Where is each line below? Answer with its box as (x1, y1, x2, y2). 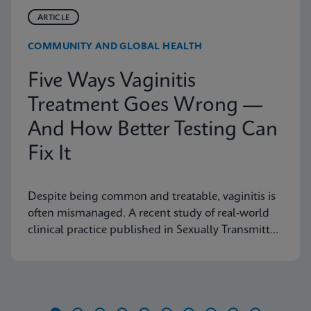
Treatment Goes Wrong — (28, 96, 262, 117)
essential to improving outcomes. (28, 258, 196, 270)
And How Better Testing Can (28, 120, 278, 141)
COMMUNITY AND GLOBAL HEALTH (28, 42, 203, 52)
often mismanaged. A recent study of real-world (28, 208, 269, 220)
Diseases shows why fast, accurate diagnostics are (28, 241, 278, 253)
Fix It (28, 144, 71, 165)
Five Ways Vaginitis (28, 72, 196, 92)
